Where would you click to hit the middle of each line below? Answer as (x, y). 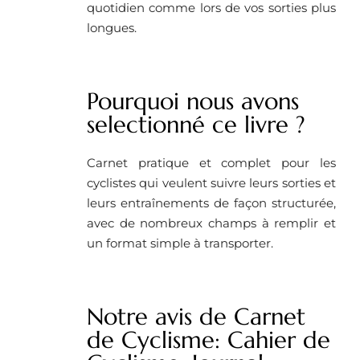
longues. (112, 27)
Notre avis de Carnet (196, 316)
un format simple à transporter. (180, 243)
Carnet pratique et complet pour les (211, 162)
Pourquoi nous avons (193, 101)
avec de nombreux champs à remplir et (211, 223)
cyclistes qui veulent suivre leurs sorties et (211, 182)
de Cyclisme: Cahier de (209, 340)
